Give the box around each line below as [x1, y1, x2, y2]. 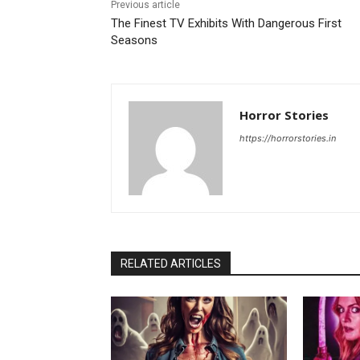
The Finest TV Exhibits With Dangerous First [111, 16, 342, 31]
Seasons [111, 33, 157, 48]
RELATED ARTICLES [121, 257, 221, 271]
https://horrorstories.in [239, 133, 336, 145]
